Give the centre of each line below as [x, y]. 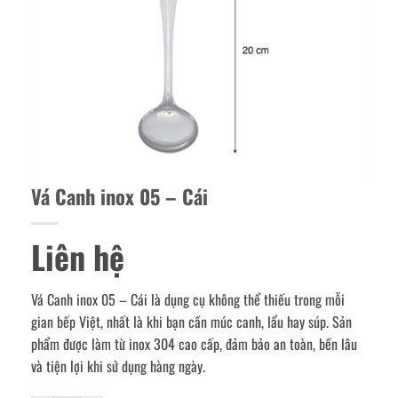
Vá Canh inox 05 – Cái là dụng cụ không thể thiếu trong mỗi [188, 300]
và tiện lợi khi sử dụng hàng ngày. [118, 366]
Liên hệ [78, 257]
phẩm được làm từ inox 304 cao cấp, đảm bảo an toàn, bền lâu [194, 344]
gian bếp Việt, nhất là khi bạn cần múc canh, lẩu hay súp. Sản [191, 322]
